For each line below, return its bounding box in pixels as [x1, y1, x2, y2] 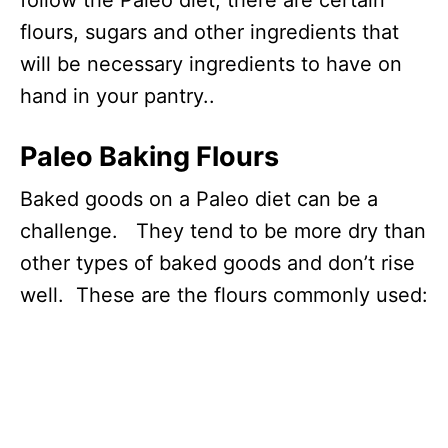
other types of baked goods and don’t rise [20, 250, 415, 275]
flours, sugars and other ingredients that [20, 19, 399, 44]
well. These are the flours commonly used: [20, 282, 428, 307]
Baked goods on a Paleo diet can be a [20, 186, 378, 211]
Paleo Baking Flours [20, 139, 279, 173]
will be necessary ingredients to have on [20, 51, 402, 76]
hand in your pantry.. [20, 83, 215, 108]
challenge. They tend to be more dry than [20, 218, 426, 243]
